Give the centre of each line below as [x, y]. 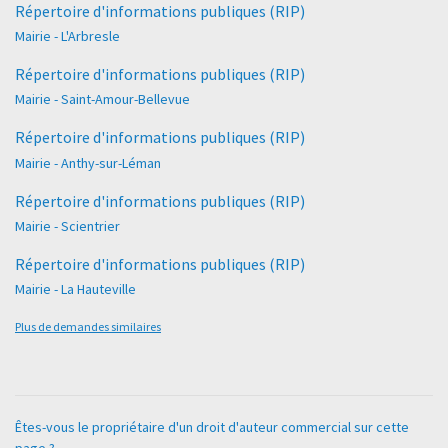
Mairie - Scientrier [67, 225]
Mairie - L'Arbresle [67, 36]
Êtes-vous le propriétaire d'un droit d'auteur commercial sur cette [212, 426]
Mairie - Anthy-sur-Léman [88, 162]
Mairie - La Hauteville [75, 288]
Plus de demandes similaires [88, 326]
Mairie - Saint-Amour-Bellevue [102, 99]
